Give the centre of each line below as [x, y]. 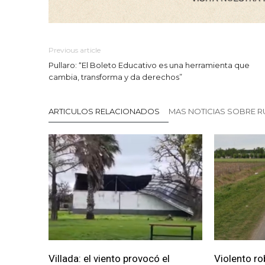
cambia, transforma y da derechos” [115, 77]
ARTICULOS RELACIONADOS [104, 112]
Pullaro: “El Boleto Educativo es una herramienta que [149, 65]
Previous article [75, 50]
